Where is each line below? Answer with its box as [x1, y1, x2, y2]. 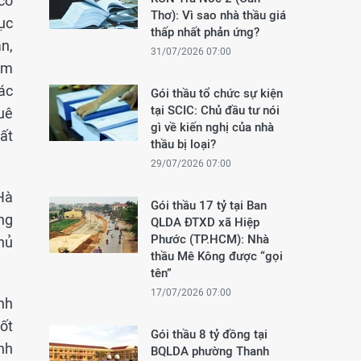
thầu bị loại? [151, 137, 216, 151]
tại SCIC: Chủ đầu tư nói [151, 103, 280, 117]
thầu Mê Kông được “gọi [151, 249, 283, 263]
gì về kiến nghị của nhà [151, 120, 274, 134]
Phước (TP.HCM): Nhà [151, 232, 269, 246]
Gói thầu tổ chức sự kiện [151, 86, 283, 100]
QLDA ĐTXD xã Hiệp [151, 215, 259, 229]
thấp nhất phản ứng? [151, 25, 259, 39]
